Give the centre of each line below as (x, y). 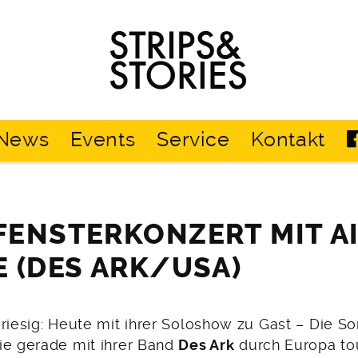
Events (103, 140)
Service (193, 140)
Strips (200, 34)
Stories (204, 76)
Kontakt (288, 140)
